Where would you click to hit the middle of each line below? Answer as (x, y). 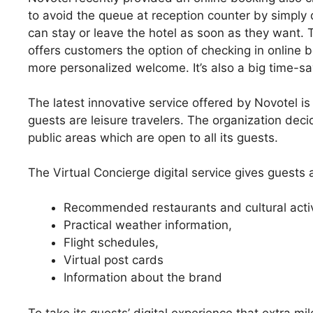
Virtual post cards (114, 260)
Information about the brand (143, 278)
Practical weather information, (148, 225)
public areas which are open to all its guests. (153, 137)
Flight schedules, (111, 243)
